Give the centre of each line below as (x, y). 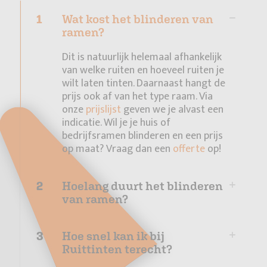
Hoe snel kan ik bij (113, 236)
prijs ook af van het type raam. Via (137, 97)
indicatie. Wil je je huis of (116, 123)
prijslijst (103, 110)
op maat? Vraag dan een (117, 149)
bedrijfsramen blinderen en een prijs (142, 136)
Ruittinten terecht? (117, 249)
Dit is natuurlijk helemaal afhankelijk (142, 58)
